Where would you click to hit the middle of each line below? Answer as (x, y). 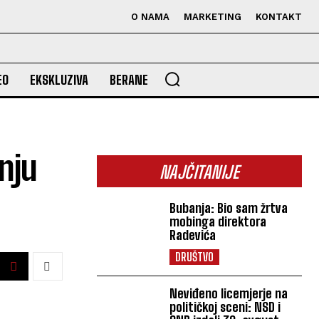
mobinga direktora (218, 221)
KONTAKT (279, 17)
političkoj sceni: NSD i (225, 307)
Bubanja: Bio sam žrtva (229, 208)
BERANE (129, 80)
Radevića (193, 235)
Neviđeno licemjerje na (229, 293)
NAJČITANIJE (199, 172)
